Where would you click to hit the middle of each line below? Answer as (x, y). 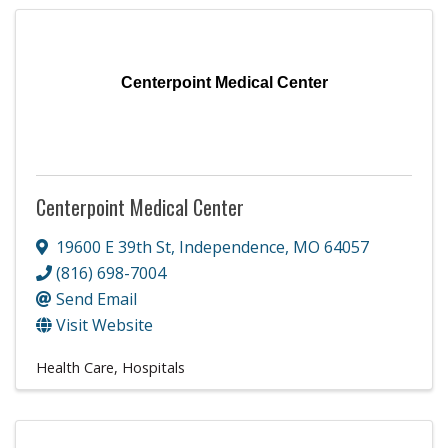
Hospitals (153, 367)
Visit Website (104, 324)
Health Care (75, 367)
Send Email (96, 298)
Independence (232, 246)
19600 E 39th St (113, 246)
